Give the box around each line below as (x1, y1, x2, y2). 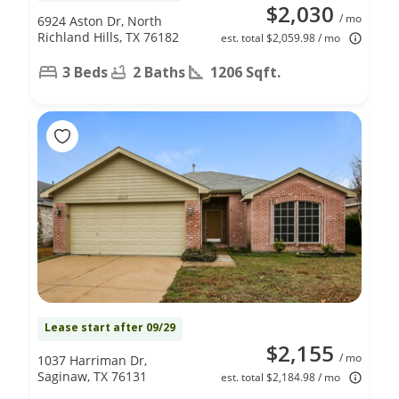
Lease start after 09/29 (45, 319, 175, 335)
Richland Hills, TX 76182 (37, 28, 179, 45)
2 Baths (133, 61, 185, 82)
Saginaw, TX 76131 (37, 367, 147, 385)
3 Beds (62, 61, 108, 82)
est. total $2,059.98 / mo (221, 29, 340, 45)
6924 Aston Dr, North (37, 12, 162, 29)
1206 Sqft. (210, 61, 281, 82)
